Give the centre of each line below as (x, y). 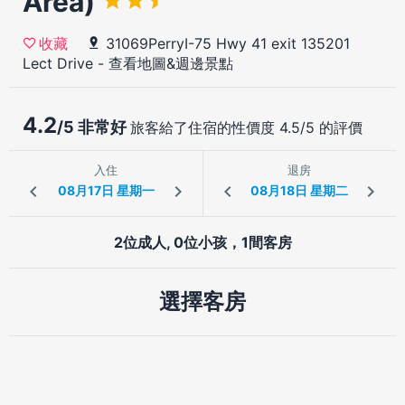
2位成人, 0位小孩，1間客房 (202, 242)
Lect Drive (58, 63)
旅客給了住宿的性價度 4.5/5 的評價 (246, 127)
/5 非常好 (94, 127)
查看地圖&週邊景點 (171, 63)
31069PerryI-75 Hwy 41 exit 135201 (228, 43)
